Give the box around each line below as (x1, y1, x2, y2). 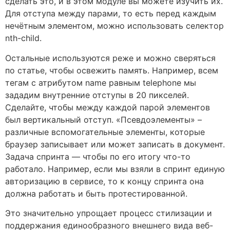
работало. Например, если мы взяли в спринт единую (5, 163, 225, 174)
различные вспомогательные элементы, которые (5, 126, 205, 137)
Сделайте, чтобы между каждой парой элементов (5, 102, 210, 112)
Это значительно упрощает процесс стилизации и (5, 208, 212, 219)
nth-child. (5, 33, 42, 44)
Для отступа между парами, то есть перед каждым (5, 8, 216, 19)
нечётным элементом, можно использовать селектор (5, 21, 224, 31)
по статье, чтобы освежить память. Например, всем (5, 65, 218, 75)
